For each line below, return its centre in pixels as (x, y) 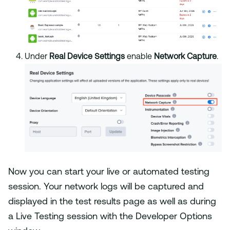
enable (139, 57)
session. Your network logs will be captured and (106, 187)
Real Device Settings (87, 57)
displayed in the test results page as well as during (112, 202)
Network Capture (185, 57)
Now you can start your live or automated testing (109, 172)
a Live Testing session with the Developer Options (110, 217)
